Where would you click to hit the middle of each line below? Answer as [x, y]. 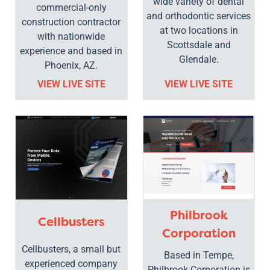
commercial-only [71, 7]
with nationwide [71, 36]
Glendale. [199, 59]
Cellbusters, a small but [71, 250]
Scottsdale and [199, 45]
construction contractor [71, 22]
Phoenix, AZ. [71, 65]
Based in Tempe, [199, 256]
